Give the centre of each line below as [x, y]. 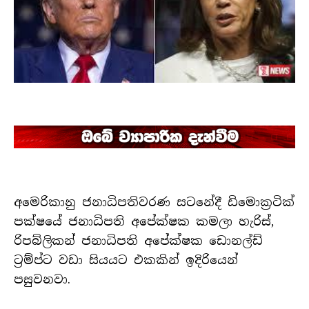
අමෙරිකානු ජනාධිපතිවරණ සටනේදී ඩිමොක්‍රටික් [154, 202]
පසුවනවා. [42, 280]
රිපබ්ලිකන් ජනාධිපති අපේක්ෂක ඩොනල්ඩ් [138, 241]
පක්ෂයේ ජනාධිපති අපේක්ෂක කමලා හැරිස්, [144, 222]
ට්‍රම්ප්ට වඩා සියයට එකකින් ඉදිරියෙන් [126, 260]
